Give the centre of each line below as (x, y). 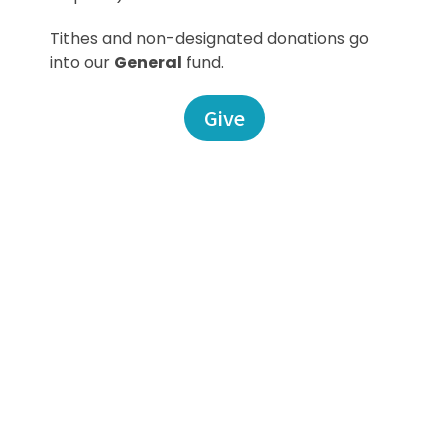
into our (82, 62)
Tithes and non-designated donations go (209, 38)
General (148, 62)
